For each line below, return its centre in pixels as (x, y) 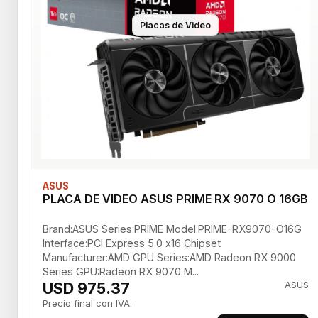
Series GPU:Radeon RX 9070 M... (121, 272)
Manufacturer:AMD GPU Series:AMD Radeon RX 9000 (169, 258)
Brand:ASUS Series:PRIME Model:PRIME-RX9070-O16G (172, 229)
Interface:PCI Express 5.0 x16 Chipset (132, 243)
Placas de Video (176, 25)
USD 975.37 (86, 289)
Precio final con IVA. (87, 303)
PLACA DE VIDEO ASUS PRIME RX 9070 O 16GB (175, 199)
